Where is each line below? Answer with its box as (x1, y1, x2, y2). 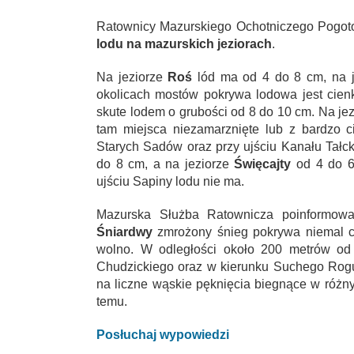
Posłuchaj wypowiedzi (96, 328, 229, 342)
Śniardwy (96, 225, 153, 239)
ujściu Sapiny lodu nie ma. (96, 175, 244, 189)
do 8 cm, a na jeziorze (96, 157, 235, 171)
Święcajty (234, 157, 292, 171)
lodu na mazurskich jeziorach (96, 37, 272, 51)
